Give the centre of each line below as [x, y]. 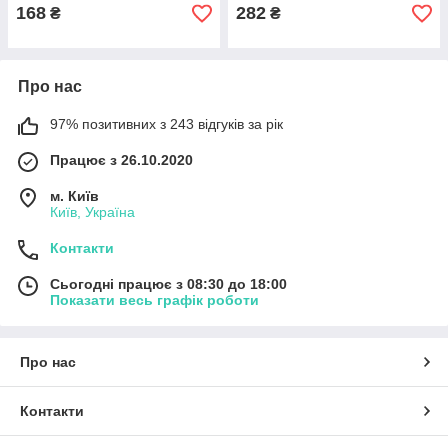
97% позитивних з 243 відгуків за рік [166, 124]
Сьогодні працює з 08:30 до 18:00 [168, 284]
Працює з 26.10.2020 [121, 160]
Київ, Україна [92, 212]
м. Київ [74, 196]
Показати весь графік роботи [154, 300]
